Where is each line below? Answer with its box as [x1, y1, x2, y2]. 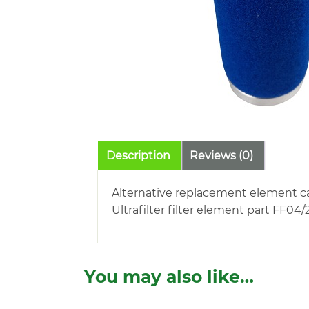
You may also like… [84, 266, 254, 287]
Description [106, 149, 170, 162]
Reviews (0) [190, 149, 253, 162]
